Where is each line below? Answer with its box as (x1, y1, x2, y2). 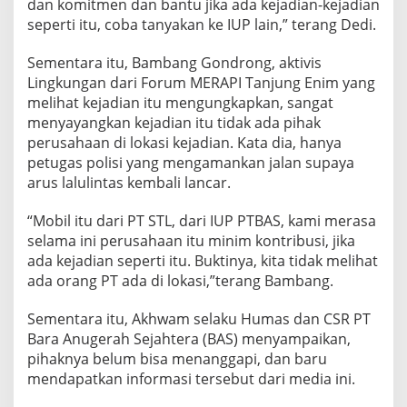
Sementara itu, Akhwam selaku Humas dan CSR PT (27, 309, 371, 329)
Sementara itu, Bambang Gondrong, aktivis (27, 53, 322, 73)
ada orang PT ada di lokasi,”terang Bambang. (27, 271, 333, 291)
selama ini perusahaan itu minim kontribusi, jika (27, 231, 355, 251)
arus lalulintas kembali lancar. (27, 173, 231, 193)
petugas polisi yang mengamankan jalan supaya (27, 153, 354, 173)
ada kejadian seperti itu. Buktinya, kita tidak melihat (27, 251, 378, 271)
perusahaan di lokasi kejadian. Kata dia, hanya (27, 133, 342, 153)
